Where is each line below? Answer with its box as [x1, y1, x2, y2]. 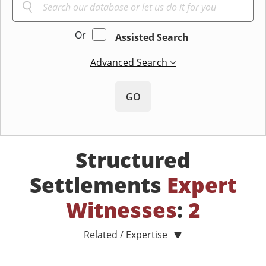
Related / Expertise [84, 228, 170, 242]
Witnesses [65, 196, 177, 224]
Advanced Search [90, 56, 170, 69]
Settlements [29, 171, 167, 199]
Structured [75, 146, 191, 175]
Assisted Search [115, 31, 189, 45]
